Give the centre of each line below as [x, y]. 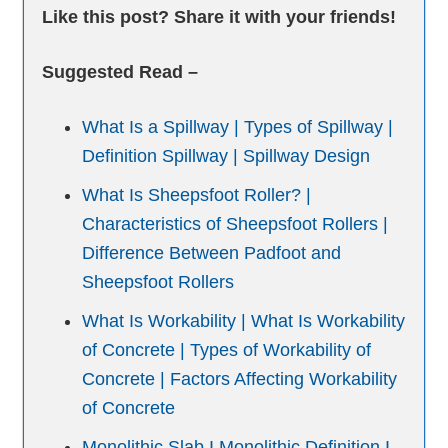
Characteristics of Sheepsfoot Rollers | [235, 224]
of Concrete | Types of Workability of [227, 350]
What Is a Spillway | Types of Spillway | [238, 127]
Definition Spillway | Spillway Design [226, 156]
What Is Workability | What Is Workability [244, 321]
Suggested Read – [120, 72]
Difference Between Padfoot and [212, 253]
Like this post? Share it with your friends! [219, 17]
